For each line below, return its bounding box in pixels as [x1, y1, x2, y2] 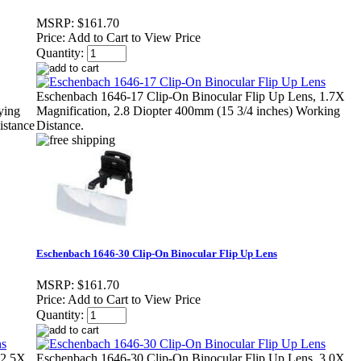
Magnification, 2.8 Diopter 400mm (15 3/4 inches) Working [36, 104, 340, 118]
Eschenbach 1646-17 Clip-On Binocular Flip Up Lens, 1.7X [36, 89, 345, 104]
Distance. [36, 118, 84, 133]
